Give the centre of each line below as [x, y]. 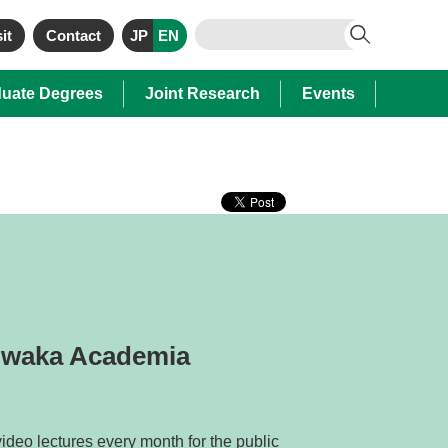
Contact [73, 35]
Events [328, 93]
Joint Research [202, 93]
